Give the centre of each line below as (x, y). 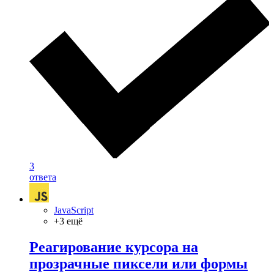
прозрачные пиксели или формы (139, 264)
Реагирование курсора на (114, 247)
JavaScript (74, 210)
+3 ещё (68, 221)
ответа (43, 177)
